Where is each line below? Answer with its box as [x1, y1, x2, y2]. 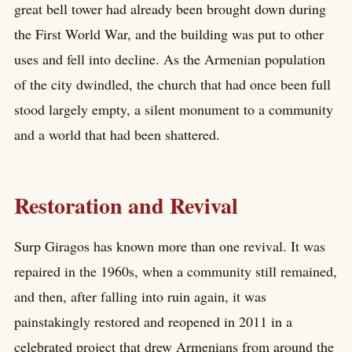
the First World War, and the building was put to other [14, 24, 324, 43]
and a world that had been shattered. [14, 124, 220, 144]
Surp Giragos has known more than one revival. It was [14, 236, 325, 256]
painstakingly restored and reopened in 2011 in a [14, 312, 292, 332]
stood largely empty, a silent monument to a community [14, 99, 333, 119]
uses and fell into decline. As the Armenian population [14, 49, 325, 68]
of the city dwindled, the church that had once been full [14, 74, 331, 93]
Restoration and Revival [14, 189, 238, 222]
